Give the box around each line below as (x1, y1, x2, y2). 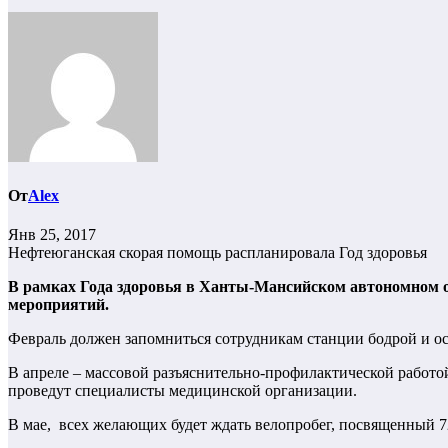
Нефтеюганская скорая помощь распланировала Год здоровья (8, 244, 427, 262)
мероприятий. (8, 296, 109, 314)
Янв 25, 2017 (8, 226, 96, 244)
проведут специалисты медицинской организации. (8, 382, 357, 400)
